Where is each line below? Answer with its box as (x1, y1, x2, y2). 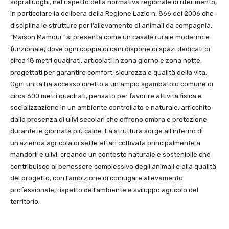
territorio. (10, 197, 40, 205)
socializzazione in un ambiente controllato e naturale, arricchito (10, 103, 211, 111)
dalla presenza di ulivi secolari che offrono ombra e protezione (10, 115, 207, 123)
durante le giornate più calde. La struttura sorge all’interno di (10, 127, 203, 135)
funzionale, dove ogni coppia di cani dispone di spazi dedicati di (10, 44, 210, 53)
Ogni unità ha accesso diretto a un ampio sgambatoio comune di (10, 80, 213, 88)
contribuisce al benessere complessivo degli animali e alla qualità (10, 162, 216, 170)
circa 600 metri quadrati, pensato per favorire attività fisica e (10, 91, 202, 100)
